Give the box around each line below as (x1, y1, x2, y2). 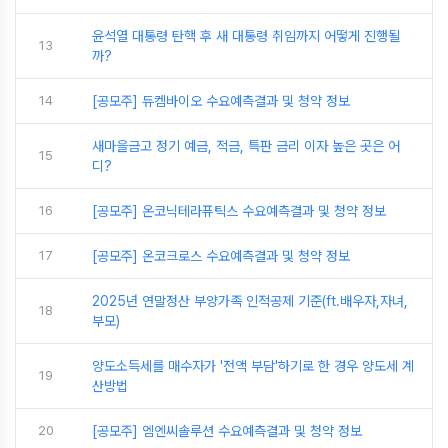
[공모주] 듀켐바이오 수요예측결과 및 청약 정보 (92, 93, 350, 109)
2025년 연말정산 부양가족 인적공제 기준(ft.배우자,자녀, (92, 293, 408, 309)
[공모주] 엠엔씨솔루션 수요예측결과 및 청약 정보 (92, 423, 362, 439)
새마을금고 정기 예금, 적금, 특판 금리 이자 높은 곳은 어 (92, 138, 400, 154)
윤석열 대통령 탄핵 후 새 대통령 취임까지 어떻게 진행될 (92, 28, 400, 44)
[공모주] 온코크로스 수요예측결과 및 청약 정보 (92, 248, 350, 264)
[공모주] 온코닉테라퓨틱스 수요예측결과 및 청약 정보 (92, 203, 386, 219)
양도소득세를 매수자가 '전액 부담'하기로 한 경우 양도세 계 (92, 358, 414, 374)
